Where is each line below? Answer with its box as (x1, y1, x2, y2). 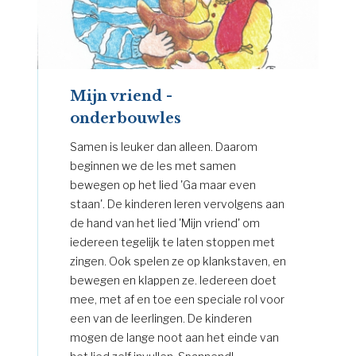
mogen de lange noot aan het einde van (69, 330, 279, 344)
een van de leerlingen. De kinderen (69, 311, 252, 325)
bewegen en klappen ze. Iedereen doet (69, 273, 277, 287)
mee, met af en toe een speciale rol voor (69, 292, 284, 306)
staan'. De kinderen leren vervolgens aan (69, 196, 284, 211)
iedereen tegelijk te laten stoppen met (69, 234, 275, 249)
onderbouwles (69, 109, 181, 127)
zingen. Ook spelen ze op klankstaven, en (69, 253, 286, 268)
